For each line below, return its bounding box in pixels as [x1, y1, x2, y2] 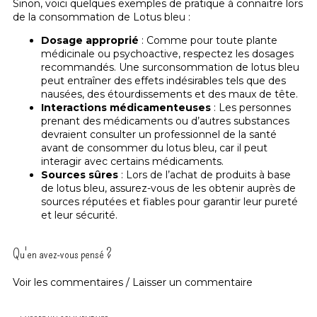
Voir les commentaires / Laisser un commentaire [13, 276, 253, 289]
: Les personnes [211, 101, 291, 115]
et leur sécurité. [41, 209, 117, 222]
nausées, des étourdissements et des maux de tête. [41, 88, 298, 101]
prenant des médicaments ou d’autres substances [41, 115, 289, 128]
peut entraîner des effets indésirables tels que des [41, 74, 286, 88]
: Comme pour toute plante [139, 34, 277, 47]
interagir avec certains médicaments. [41, 155, 224, 168]
